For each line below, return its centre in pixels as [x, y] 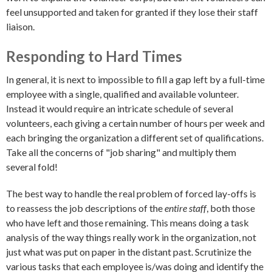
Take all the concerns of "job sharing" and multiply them [121, 152]
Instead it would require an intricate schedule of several [120, 109]
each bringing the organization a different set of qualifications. [135, 138]
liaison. [20, 27]
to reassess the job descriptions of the [85, 208]
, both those [231, 208]
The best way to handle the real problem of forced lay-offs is [131, 194]
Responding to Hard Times [94, 56]
